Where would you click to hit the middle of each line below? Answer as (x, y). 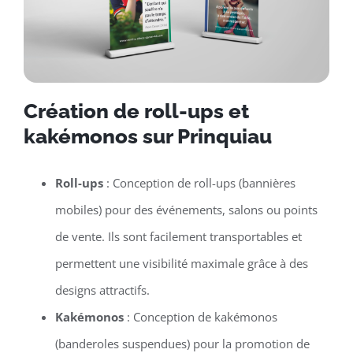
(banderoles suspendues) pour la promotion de (182, 343)
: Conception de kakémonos (200, 316)
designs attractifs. (102, 290)
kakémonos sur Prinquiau (147, 136)
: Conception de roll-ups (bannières (199, 182)
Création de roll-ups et (136, 111)
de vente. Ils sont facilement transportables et (178, 236)
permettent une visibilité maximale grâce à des (181, 263)
